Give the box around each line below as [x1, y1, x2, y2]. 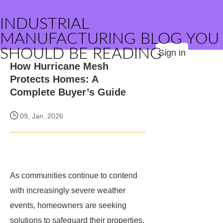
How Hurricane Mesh [10, 61, 109, 72]
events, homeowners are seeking [10, 201, 126, 210]
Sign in [158, 48, 186, 58]
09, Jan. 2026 [18, 112, 63, 120]
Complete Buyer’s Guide [10, 87, 126, 98]
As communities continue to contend [10, 171, 137, 180]
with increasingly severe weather [10, 186, 125, 195]
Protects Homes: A [10, 74, 98, 85]
